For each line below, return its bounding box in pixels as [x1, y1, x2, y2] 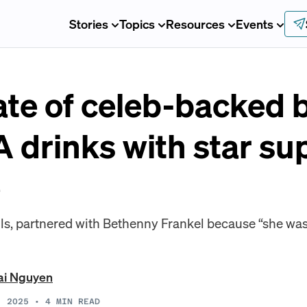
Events [235, 15, 273, 32]
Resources [165, 15, 225, 32]
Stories [69, 15, 108, 32]
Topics [119, 15, 155, 32]
